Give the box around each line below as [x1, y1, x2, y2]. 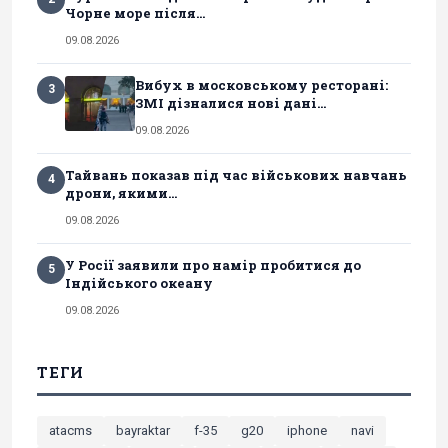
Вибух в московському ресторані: [135, 75, 388, 94]
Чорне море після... [65, 3, 205, 22]
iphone [287, 422, 327, 438]
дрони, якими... [65, 183, 177, 202]
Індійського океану [65, 273, 213, 292]
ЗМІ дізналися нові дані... [135, 93, 326, 112]
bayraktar [116, 422, 170, 438]
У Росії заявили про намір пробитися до [65, 255, 361, 274]
